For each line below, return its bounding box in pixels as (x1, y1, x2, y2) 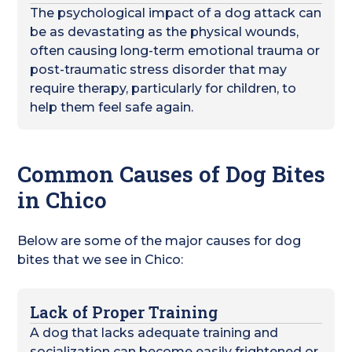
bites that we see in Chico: (17, 252, 184, 267)
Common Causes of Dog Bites (17, 159, 326, 189)
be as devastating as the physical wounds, (30, 24, 299, 39)
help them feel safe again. (30, 100, 194, 115)
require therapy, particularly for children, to (30, 81, 297, 96)
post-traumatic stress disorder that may (30, 62, 288, 77)
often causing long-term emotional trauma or (30, 43, 321, 58)
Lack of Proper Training (30, 302, 218, 322)
